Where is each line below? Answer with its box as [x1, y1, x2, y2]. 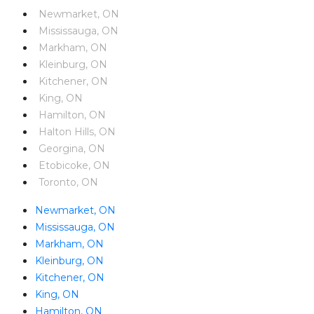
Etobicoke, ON [39, 158, 110, 172]
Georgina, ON [39, 142, 105, 155]
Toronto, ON [39, 175, 98, 189]
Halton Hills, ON [39, 125, 116, 138]
